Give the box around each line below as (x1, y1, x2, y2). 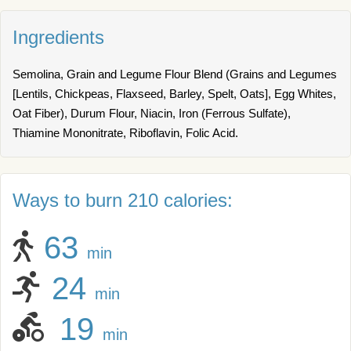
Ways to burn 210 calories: (13, 190, 233, 211)
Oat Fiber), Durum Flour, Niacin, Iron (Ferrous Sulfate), (13, 107, 291, 120)
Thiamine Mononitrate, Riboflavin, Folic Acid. (13, 126, 238, 139)
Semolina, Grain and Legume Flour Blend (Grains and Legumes (13, 67, 337, 81)
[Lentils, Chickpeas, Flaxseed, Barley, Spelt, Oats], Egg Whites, (13, 87, 336, 100)
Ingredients (13, 27, 104, 48)
